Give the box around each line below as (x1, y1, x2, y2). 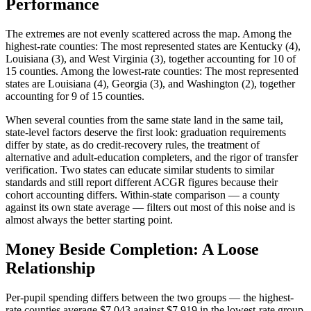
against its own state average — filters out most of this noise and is (6, 201, 295, 213)
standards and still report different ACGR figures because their (6, 176, 278, 188)
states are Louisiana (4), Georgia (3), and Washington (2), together (6, 77, 295, 90)
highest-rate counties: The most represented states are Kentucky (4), (6, 40, 301, 52)
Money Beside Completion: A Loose (6, 239, 259, 258)
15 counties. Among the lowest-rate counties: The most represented (6, 65, 299, 77)
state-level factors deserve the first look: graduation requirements (6, 126, 286, 138)
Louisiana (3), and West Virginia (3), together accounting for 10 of (6, 52, 296, 65)
